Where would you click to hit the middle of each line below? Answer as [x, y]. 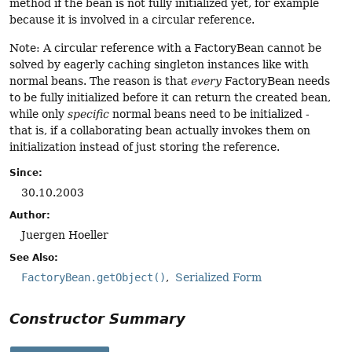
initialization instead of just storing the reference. [145, 147]
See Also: [34, 258]
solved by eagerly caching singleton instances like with [159, 64]
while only [38, 114]
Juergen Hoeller [65, 235]
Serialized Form [218, 278]
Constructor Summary [97, 319]
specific [88, 114]
